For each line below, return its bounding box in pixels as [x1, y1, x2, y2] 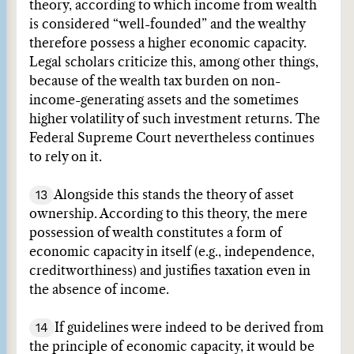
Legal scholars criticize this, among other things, [29, 56, 318, 69]
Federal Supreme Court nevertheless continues [29, 132, 314, 145]
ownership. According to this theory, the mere [29, 208, 307, 220]
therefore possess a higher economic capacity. [29, 37, 307, 50]
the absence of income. [29, 284, 169, 296]
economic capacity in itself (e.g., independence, [29, 246, 314, 258]
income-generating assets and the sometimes [29, 94, 299, 107]
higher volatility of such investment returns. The [29, 113, 320, 126]
